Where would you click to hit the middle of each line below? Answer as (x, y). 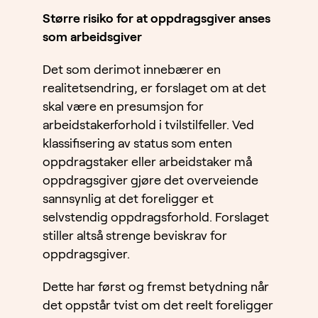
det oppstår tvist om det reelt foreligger (158, 306)
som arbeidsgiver (92, 37)
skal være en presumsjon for (123, 107)
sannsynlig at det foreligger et (128, 199)
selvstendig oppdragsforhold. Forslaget (156, 218)
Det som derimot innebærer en (132, 70)
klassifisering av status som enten (137, 144)
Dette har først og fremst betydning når (156, 287)
